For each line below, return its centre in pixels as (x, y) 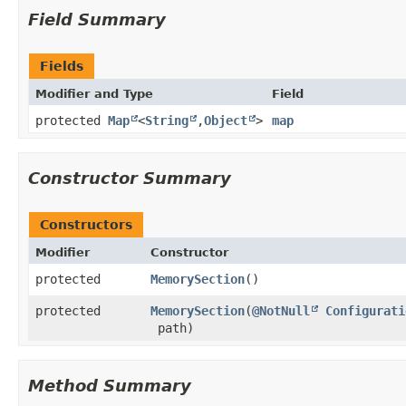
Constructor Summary (130, 178)
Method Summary (110, 385)
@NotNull (281, 310)
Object (226, 120)
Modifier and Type (94, 93)
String (167, 120)
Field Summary (97, 19)
